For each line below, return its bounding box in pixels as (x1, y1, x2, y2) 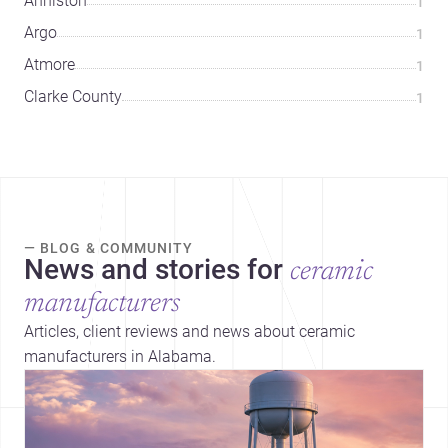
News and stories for (24, 253, 283, 287)
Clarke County (24, 87, 122, 107)
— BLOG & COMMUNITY (24, 240, 194, 257)
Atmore (24, 55, 75, 75)
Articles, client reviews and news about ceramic (24, 322, 355, 342)
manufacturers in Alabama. (24, 347, 216, 367)
